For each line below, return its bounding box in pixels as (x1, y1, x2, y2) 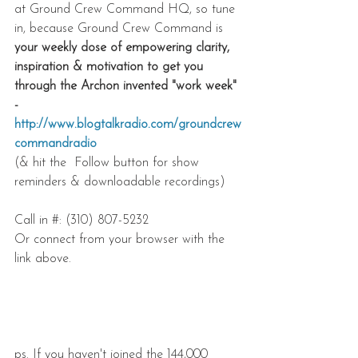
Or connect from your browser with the (14, 233, 229, 246)
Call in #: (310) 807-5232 (14, 213, 153, 227)
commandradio (14, 137, 97, 150)
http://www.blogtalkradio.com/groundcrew (14, 117, 241, 131)
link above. (14, 252, 71, 265)
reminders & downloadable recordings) (14, 175, 229, 189)
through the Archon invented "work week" (14, 79, 241, 93)
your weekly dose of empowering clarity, (14, 41, 233, 54)
